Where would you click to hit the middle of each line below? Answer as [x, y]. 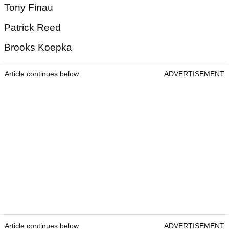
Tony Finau [30, 8]
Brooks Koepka [38, 48]
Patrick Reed [32, 28]
